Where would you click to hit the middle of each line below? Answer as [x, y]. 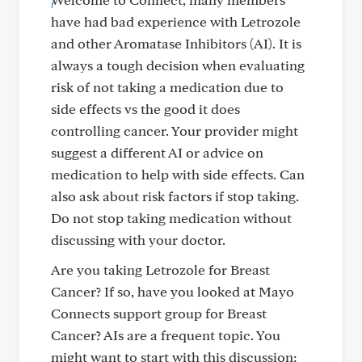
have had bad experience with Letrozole [176, 21]
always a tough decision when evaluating [178, 65]
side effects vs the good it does [145, 109]
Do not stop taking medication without [171, 218]
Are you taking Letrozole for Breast [160, 269]
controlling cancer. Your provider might [175, 130]
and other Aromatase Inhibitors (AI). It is [176, 43]
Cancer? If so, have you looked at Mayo [173, 291]
